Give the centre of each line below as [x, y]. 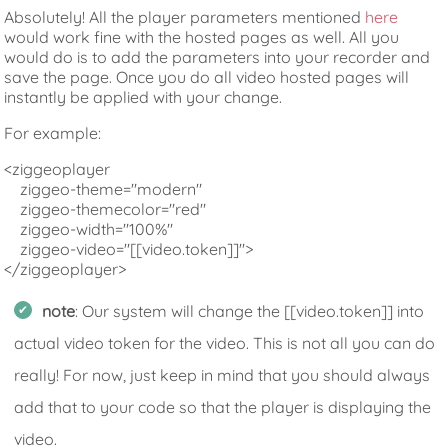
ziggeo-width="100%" [89, 228]
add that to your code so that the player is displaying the [223, 406]
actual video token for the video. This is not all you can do [225, 342]
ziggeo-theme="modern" [103, 188]
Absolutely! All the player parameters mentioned [185, 16]
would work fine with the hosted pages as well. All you [202, 36]
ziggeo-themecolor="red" [105, 208]
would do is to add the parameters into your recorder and [217, 56]
